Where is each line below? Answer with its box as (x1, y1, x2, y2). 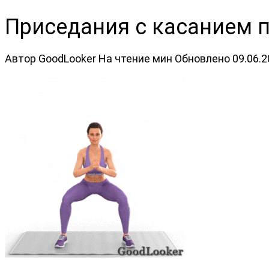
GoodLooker (38, 52, 96, 65)
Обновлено (175, 52, 230, 65)
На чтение (98, 52, 150, 65)
